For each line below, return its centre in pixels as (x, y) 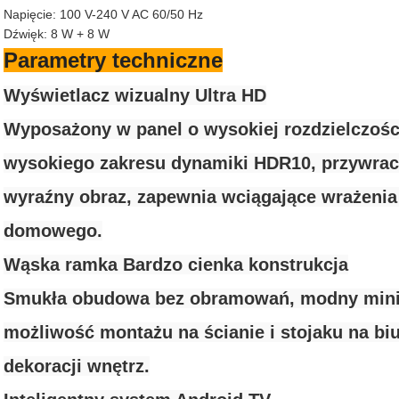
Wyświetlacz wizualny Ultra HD (135, 95)
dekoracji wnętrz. (77, 366)
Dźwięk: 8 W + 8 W (57, 34)
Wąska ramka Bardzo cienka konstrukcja (176, 265)
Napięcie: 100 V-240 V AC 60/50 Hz (103, 14)
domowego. (53, 231)
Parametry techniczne (113, 60)
